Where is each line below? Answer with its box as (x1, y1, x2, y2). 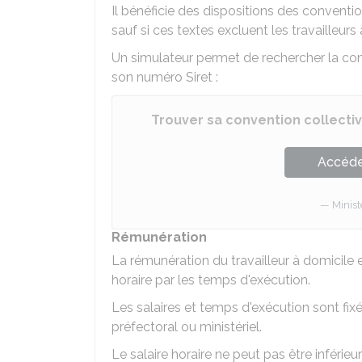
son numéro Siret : (112, 69, 218, 85)
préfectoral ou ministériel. (112, 319, 262, 335)
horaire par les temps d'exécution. (112, 272, 310, 288)
